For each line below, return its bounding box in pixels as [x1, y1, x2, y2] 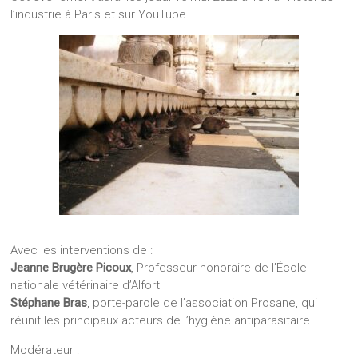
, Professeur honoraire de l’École [131, 261, 308, 276]
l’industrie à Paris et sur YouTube [10, 7, 187, 22]
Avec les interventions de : [10, 243, 153, 258]
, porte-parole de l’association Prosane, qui [87, 296, 318, 311]
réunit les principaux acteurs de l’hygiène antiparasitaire [10, 313, 311, 328]
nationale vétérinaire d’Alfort [10, 278, 161, 293]
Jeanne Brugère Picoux [10, 261, 132, 276]
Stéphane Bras [10, 296, 88, 311]
